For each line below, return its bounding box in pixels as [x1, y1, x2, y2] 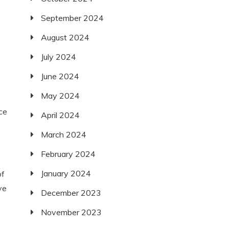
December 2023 [41, 188, 102, 198]
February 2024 [41, 149, 96, 159]
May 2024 [41, 90, 80, 101]
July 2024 [41, 52, 77, 62]
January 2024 [41, 168, 91, 178]
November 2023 [41, 207, 102, 217]
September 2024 [41, 13, 104, 23]
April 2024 [41, 110, 80, 120]
